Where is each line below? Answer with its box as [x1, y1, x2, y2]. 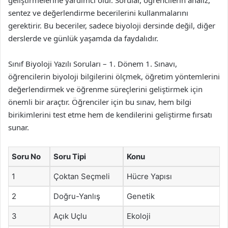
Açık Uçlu [53, 211, 87, 221]
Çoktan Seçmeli [53, 171, 110, 181]
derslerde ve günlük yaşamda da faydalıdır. [8, 33, 158, 43]
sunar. [8, 122, 29, 132]
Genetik [127, 191, 155, 201]
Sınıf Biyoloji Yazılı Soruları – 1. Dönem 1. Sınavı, [8, 58, 177, 69]
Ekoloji [127, 211, 151, 221]
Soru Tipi [53, 151, 86, 161]
